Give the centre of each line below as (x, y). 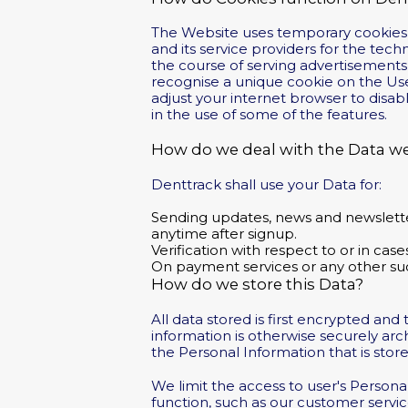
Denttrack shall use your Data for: (267, 184)
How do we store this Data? (258, 285)
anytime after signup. (224, 235)
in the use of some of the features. (270, 115)
